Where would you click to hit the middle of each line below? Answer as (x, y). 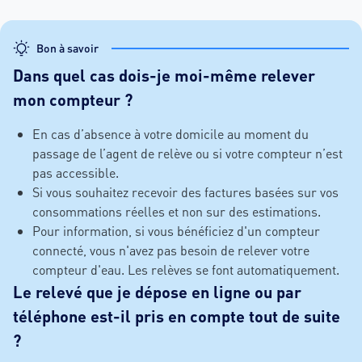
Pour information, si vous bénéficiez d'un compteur (176, 231)
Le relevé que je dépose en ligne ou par (157, 292)
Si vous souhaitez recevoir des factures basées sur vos (185, 192)
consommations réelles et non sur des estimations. (178, 212)
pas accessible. (76, 173)
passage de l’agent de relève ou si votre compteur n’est (187, 154)
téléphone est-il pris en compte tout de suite (177, 316)
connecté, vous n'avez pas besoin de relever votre (171, 250)
